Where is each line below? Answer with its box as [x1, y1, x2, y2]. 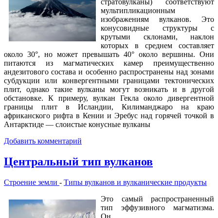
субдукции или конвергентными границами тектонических [4, 76, 214, 85]
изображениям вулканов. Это [101, 15, 214, 24]
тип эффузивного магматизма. [101, 203, 214, 212]
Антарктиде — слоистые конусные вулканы [4, 120, 150, 129]
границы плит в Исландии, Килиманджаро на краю [4, 103, 214, 111]
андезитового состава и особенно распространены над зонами [4, 68, 214, 76]
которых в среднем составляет [101, 41, 214, 50]
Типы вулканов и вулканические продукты [64, 178, 207, 187]
